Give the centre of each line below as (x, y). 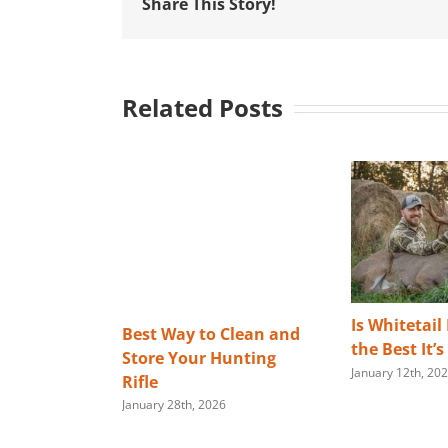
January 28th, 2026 (174, 405)
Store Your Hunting (199, 357)
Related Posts (202, 107)
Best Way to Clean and (211, 333)
